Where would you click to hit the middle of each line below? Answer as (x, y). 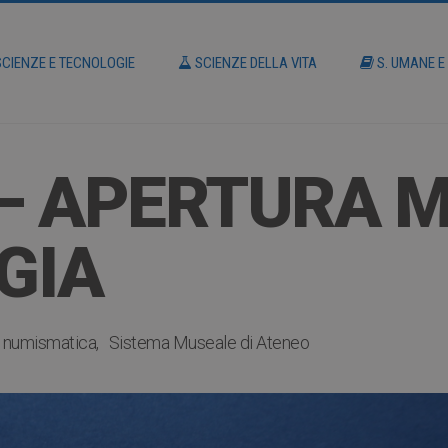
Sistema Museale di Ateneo (208, 342)
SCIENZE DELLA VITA (254, 63)
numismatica (49, 342)
